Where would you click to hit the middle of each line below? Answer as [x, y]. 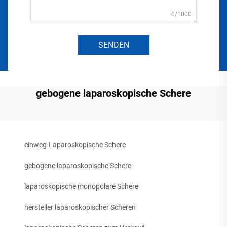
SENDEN [113, 45]
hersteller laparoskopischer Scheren [80, 207]
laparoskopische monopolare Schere [81, 186]
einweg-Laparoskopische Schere [75, 145]
